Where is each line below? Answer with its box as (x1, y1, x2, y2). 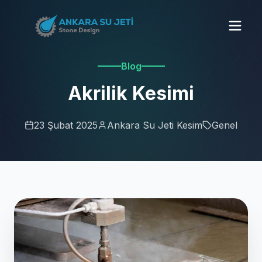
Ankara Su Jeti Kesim (107, 119, 202, 131)
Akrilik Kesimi (68, 81, 194, 105)
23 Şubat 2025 (34, 119, 98, 131)
